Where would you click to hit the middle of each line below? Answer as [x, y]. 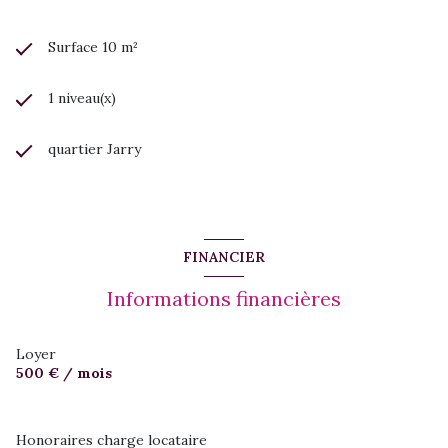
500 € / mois [64, 372]
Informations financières [224, 298]
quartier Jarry [94, 148]
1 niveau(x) [82, 97]
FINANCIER [224, 257]
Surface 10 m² [93, 46]
